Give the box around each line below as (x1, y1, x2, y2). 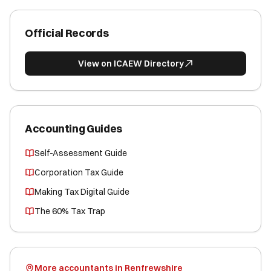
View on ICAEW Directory (77, 58, 184, 69)
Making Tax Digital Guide (34, 186, 129, 197)
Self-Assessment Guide (34, 148, 127, 158)
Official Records (25, 26, 109, 40)
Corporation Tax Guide (34, 167, 123, 178)
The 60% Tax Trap (34, 206, 105, 217)
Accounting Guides (25, 122, 122, 135)
